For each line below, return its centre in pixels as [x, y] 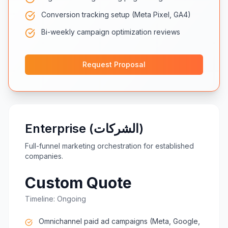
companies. [44, 156]
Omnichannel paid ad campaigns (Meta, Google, [119, 221]
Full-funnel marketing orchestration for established [109, 146]
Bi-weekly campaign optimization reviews [111, 32]
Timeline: [41, 199]
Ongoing [72, 199]
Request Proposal [114, 64]
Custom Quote [78, 183]
